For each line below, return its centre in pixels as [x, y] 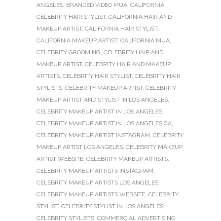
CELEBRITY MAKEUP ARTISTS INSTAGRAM [95, 170]
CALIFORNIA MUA [145, 40]
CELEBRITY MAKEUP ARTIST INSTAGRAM [93, 135]
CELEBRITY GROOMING [69, 52]
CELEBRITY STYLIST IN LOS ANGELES [112, 206]
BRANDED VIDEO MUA [97, 5]
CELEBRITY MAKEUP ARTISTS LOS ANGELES [97, 182]
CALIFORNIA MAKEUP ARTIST [77, 40]
